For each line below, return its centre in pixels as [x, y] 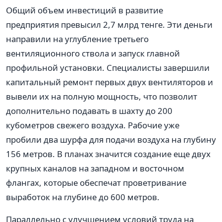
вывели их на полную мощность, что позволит [102, 96]
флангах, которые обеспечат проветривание [96, 182]
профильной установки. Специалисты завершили [108, 67]
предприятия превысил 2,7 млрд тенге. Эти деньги [109, 24]
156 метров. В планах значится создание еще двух [108, 154]
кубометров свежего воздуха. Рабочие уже [93, 125]
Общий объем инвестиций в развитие [84, 10]
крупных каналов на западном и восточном [95, 168]
